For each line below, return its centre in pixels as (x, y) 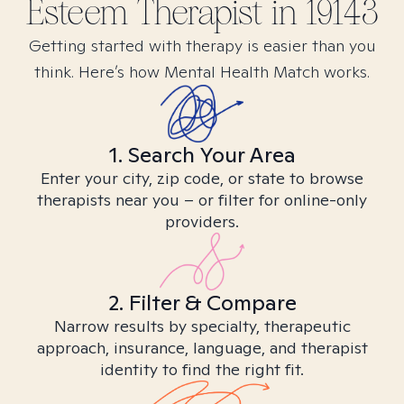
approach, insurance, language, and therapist (202, 348)
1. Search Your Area (202, 155)
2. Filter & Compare (202, 303)
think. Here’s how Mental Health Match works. (202, 72)
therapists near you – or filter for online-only (202, 200)
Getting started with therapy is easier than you (202, 46)
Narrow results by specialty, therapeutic (202, 326)
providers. (202, 221)
